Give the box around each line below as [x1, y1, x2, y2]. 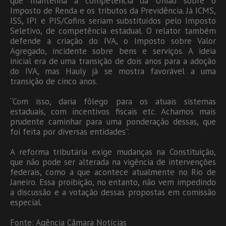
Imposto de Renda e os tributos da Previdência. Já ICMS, [10, 5, 216, 16]
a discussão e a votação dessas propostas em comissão [10, 186, 216, 198]
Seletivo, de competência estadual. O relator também [10, 25, 216, 36]
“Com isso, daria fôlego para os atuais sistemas [10, 95, 216, 107]
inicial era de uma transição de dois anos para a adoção [10, 55, 216, 67]
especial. [10, 196, 42, 208]
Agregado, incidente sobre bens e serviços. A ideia [10, 45, 216, 56]
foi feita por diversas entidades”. [10, 126, 129, 137]
